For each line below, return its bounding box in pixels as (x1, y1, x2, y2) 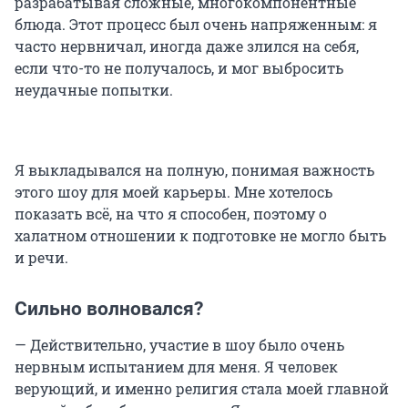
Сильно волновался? (15, 297, 203, 320)
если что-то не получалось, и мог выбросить (15, 57, 343, 77)
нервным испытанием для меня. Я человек (15, 356, 338, 376)
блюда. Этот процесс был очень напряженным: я (15, 14, 377, 34)
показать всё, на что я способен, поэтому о (15, 203, 327, 223)
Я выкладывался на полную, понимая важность (15, 159, 374, 179)
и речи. (15, 247, 68, 267)
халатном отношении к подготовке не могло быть (15, 225, 386, 245)
